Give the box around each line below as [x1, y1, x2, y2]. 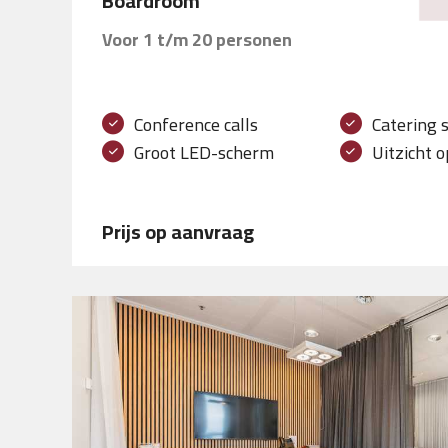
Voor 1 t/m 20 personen [102, 23, 292, 57]
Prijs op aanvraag [102, 213, 254, 251]
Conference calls [134, 108, 258, 142]
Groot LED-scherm [134, 136, 274, 170]
